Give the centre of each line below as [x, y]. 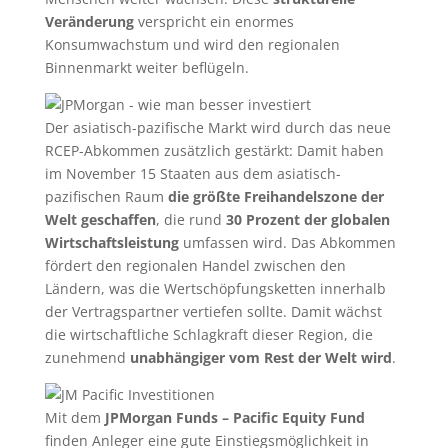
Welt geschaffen [100, 219]
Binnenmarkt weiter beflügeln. [146, 67]
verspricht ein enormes [213, 21]
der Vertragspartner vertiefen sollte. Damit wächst [213, 311]
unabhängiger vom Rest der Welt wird [260, 357]
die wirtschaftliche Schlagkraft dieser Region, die [208, 334]
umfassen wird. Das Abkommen [287, 242]
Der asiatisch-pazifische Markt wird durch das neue [217, 127]
